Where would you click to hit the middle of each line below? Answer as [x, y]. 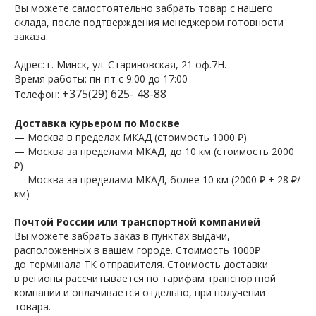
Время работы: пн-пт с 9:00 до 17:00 [101, 78]
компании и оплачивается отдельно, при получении [140, 292]
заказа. [31, 36]
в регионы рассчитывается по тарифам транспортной [145, 278]
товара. [32, 306]
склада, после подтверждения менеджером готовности [149, 22]
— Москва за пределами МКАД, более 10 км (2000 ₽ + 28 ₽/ [157, 179]
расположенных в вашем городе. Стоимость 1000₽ [137, 250]
